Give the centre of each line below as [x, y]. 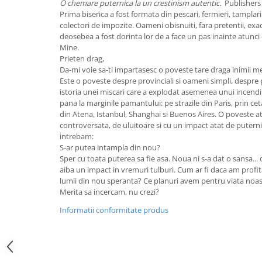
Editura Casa [34, 67]
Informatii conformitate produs [114, 210]
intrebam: [77, 136]
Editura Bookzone [44, 13]
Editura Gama [36, 121]
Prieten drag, [82, 58]
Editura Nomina [40, 212]
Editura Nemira [39, 194]
